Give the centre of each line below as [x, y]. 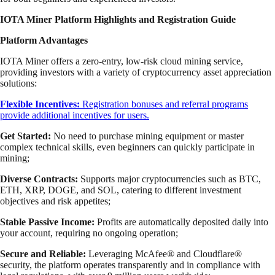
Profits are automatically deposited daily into [181, 222]
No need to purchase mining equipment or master [149, 136]
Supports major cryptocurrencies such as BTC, [169, 179]
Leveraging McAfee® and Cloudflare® [164, 254]
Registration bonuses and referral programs [164, 104]
